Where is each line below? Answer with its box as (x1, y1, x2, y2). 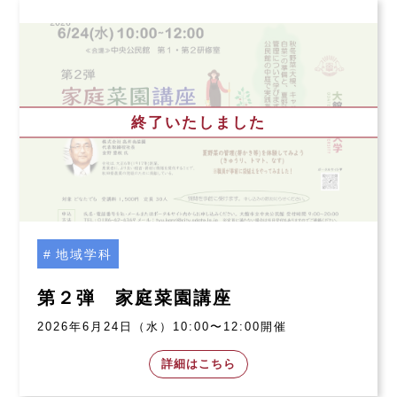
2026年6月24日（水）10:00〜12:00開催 (37, 320, 288, 334)
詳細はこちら (161, 357, 236, 370)
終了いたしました (131, 113, 266, 131)
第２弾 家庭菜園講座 (37, 288, 233, 308)
